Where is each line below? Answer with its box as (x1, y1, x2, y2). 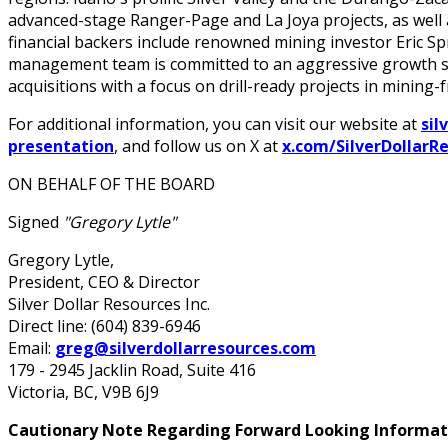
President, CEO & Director (8, 270, 200, 293)
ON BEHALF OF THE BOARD (8, 172, 215, 195)
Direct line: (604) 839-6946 (8, 314, 201, 337)
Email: (8, 336, 55, 359)
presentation (8, 134, 114, 157)
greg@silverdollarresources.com (55, 336, 316, 359)
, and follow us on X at (114, 134, 282, 157)
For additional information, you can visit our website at (8, 112, 421, 135)
